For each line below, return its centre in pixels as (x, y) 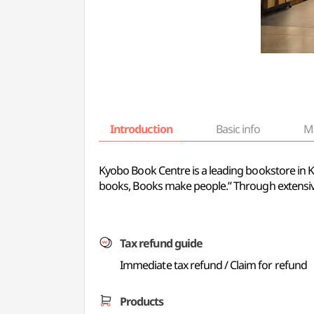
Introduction (141, 129)
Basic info (238, 129)
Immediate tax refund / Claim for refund (213, 265)
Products (142, 301)
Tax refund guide (161, 243)
